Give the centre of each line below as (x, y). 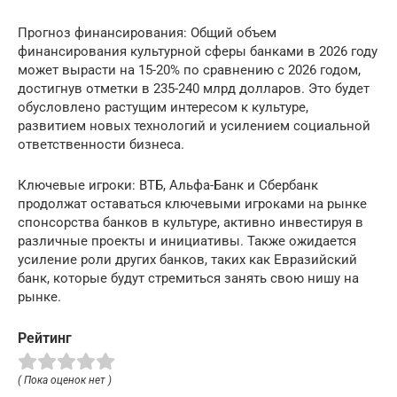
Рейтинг (45, 338)
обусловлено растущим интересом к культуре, (163, 107)
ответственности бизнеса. (101, 144)
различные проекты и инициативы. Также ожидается (187, 241)
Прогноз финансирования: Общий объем (147, 33)
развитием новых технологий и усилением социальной (194, 126)
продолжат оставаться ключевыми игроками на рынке (192, 204)
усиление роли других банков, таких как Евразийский (187, 260)
